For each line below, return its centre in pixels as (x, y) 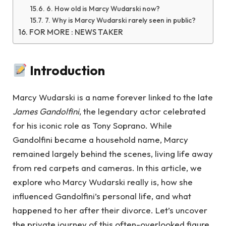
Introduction (68, 71)
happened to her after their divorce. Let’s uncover (110, 210)
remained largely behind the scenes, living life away (113, 153)
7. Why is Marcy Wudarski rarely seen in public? (120, 20)
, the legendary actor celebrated (143, 111)
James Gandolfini (46, 111)
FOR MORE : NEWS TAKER (76, 32)
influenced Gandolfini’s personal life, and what (102, 196)
